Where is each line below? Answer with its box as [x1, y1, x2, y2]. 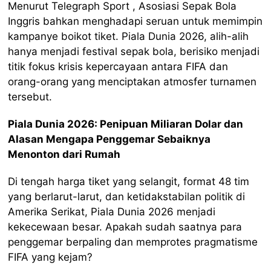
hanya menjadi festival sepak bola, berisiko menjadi [8, 45, 260, 58]
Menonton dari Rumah [8, 148, 121, 161]
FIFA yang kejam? [8, 251, 93, 264]
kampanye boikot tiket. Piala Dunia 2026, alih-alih [8, 30, 249, 43]
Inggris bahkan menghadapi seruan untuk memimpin [8, 15, 263, 28]
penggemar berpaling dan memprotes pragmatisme [8, 236, 258, 249]
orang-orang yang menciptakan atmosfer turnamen [8, 76, 257, 88]
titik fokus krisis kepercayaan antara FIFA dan [8, 60, 229, 73]
